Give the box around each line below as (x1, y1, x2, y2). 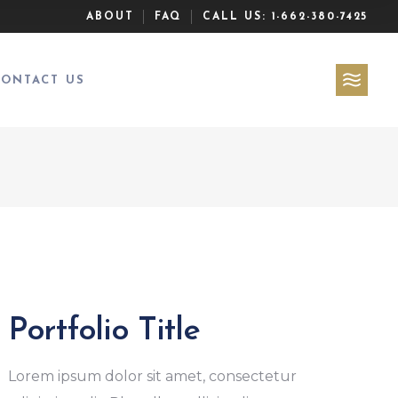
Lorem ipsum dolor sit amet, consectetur (7, 368, 297, 385)
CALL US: (203, 11, 272, 22)
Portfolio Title (7, 315, 201, 347)
